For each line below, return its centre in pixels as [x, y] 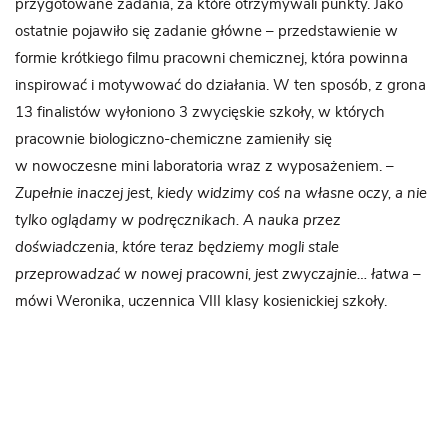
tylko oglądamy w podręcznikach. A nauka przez [178, 220]
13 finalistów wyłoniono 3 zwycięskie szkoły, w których [200, 112]
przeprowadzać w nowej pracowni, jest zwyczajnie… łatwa [214, 274]
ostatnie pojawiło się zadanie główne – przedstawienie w [206, 31]
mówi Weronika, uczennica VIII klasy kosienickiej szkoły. [201, 301]
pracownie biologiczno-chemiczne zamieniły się [173, 139]
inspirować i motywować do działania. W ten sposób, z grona [220, 85]
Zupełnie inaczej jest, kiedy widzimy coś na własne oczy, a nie [221, 193]
